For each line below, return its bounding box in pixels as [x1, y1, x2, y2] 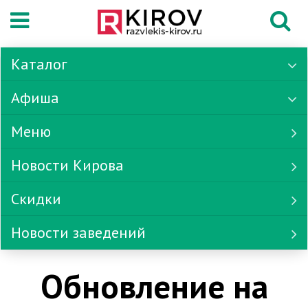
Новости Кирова [11, 155, 124, 175]
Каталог [11, 54, 67, 74]
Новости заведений [11, 223, 146, 242]
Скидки [11, 189, 61, 208]
